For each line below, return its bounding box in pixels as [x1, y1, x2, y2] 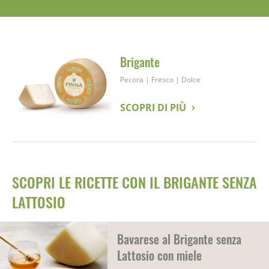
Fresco [150, 74, 175, 85]
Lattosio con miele [117, 246, 202, 264]
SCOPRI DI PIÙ [120, 101, 186, 114]
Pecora [120, 74, 145, 85]
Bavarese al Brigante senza [117, 230, 242, 248]
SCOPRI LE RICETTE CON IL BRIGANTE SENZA [12, 171, 257, 193]
